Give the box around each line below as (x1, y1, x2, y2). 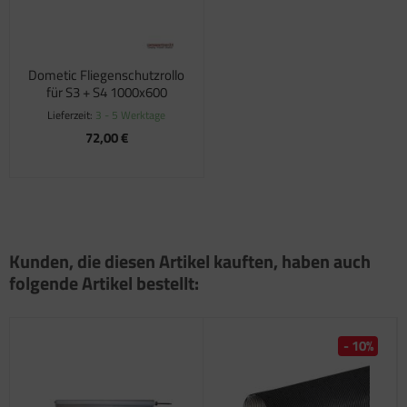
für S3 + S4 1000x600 (45, 82, 167, 104)
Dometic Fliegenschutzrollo (28, 65, 185, 86)
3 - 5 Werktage (95, 106, 166, 124)
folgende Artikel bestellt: (9, 269, 199, 298)
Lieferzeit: (47, 106, 96, 124)
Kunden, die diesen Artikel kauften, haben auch (9, 247, 371, 276)
